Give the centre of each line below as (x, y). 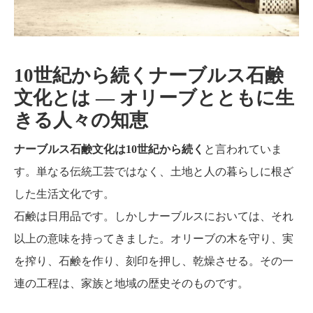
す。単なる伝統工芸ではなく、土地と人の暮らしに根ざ (154, 171)
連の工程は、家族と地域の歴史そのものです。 (131, 283)
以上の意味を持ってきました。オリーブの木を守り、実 (154, 238)
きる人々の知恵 (81, 120)
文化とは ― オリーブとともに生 (154, 97)
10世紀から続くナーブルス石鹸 (149, 75)
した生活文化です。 (64, 194)
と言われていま (243, 149)
